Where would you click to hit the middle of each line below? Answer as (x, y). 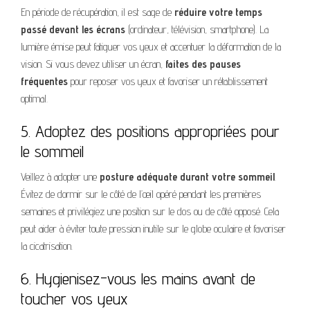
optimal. (34, 98)
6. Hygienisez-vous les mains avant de (138, 278)
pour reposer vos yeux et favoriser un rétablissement (168, 81)
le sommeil (52, 151)
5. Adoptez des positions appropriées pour (150, 131)
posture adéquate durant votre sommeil (187, 176)
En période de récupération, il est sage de (98, 12)
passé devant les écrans (73, 29)
